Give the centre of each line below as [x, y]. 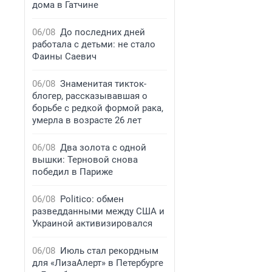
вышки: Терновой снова [85, 160]
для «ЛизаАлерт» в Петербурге [98, 263]
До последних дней [103, 32]
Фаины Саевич [64, 56]
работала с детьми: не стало [94, 44]
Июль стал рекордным [109, 251]
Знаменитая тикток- [103, 84]
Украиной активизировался [92, 223]
